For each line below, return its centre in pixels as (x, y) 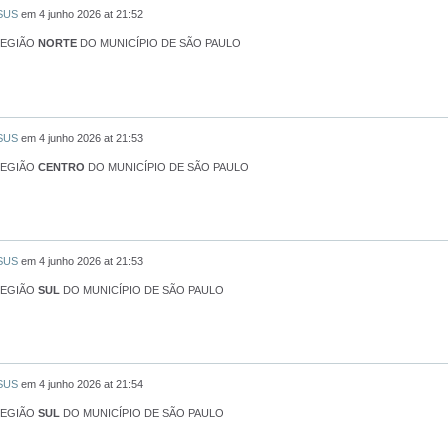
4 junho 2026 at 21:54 (91, 384)
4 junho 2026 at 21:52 (91, 14)
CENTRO (61, 166)
